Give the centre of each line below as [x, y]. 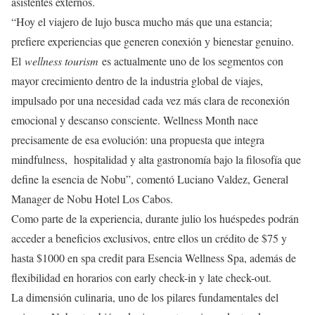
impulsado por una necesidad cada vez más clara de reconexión [150, 100]
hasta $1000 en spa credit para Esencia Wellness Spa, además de [154, 257]
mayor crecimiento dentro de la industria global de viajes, [137, 80]
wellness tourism [62, 60]
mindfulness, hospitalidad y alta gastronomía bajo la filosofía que [156, 159]
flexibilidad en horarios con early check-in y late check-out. [141, 277]
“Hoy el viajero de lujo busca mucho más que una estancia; [142, 21]
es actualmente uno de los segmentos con [191, 60]
